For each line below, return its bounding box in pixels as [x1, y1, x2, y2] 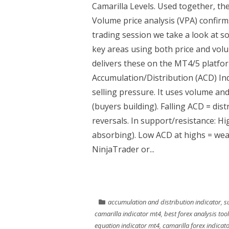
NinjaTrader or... [91, 144, 154, 155]
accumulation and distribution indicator [108, 197, 221, 207]
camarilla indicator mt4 [95, 209, 161, 218]
